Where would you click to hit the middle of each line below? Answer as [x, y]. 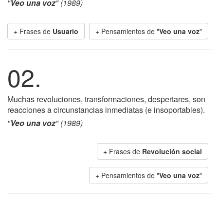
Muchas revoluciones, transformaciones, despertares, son [106, 99]
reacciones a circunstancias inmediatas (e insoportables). [106, 110]
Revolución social [172, 151]
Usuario [65, 31]
